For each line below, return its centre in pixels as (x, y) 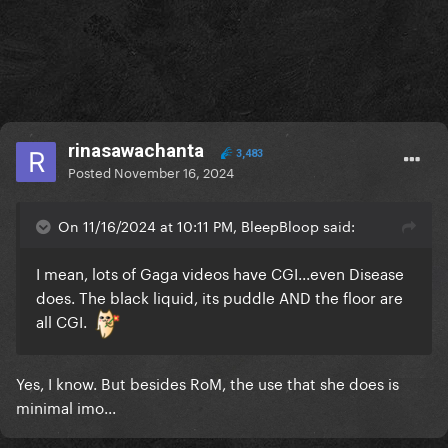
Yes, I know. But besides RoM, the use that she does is (207, 382)
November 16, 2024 (174, 171)
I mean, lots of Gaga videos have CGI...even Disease (220, 272)
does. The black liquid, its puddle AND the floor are (219, 296)
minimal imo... (66, 406)
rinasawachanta (136, 151)
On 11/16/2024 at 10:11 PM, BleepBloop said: (206, 225)
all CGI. (65, 320)
